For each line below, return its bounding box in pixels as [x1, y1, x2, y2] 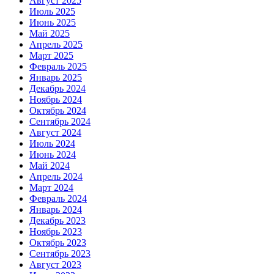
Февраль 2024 [29, 193, 87, 204]
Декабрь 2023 [29, 215, 86, 226]
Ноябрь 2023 [29, 226, 82, 237]
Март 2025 [29, 50, 73, 61]
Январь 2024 [29, 204, 82, 215]
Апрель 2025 [29, 39, 83, 50]
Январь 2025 [29, 72, 82, 83]
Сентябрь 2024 [29, 116, 91, 127]
